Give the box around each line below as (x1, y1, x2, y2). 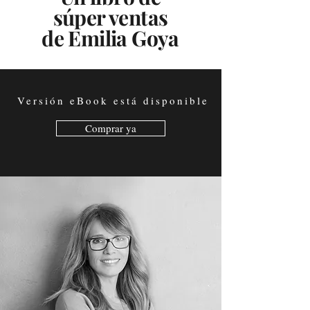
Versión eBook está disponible (17, 93, 209, 108)
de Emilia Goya (42, 24, 179, 53)
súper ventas (53, 3, 168, 32)
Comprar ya (85, 121, 136, 136)
